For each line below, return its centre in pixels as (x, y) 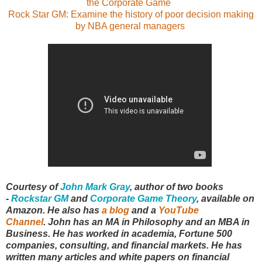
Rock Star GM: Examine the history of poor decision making (131, 14)
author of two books (179, 187)
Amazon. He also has (54, 210)
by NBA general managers (130, 26)
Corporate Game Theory (143, 198)
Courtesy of (33, 187)
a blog (116, 210)
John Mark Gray (95, 187)
